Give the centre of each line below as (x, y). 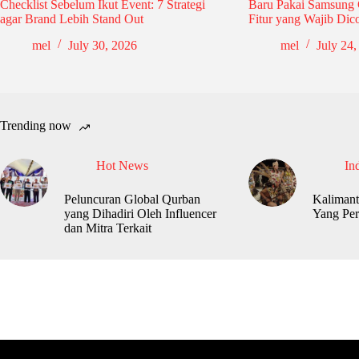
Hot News (122, 165)
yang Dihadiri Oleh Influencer (140, 213)
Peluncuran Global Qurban (132, 199)
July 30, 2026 (103, 45)
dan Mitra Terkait (108, 228)
